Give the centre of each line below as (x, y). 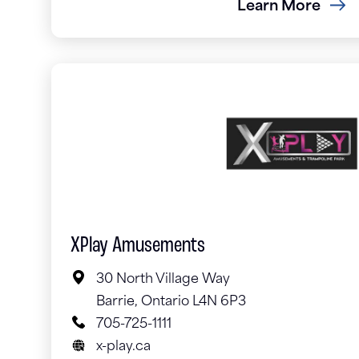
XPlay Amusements (138, 246)
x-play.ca (123, 347)
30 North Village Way (163, 280)
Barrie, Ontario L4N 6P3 (171, 303)
